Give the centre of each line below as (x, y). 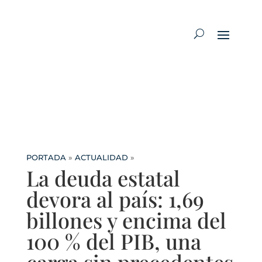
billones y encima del (126, 220)
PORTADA (46, 158)
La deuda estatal (103, 178)
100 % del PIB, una (113, 241)
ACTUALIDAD (101, 158)
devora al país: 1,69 (115, 199)
